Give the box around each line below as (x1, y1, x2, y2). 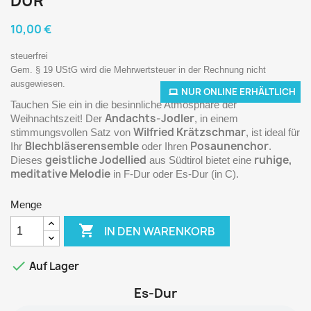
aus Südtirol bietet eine (146, 154, 254, 166)
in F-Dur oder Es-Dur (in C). (110, 168, 239, 180)
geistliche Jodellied (45, 153, 146, 167)
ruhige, (254, 153, 292, 167)
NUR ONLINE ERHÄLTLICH (181, 85, 296, 98)
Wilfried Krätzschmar (133, 125, 246, 140)
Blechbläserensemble (25, 139, 139, 153)
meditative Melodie (10, 167, 110, 181)
